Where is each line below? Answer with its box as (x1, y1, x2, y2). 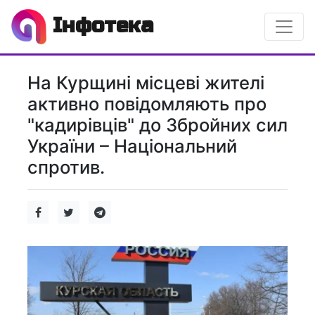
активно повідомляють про (27, 93, 266, 115)
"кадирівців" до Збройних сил (27, 114, 288, 136)
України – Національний (27, 135, 237, 157)
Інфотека (46, 12, 153, 38)
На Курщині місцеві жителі (27, 72, 264, 94)
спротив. (27, 156, 105, 178)
